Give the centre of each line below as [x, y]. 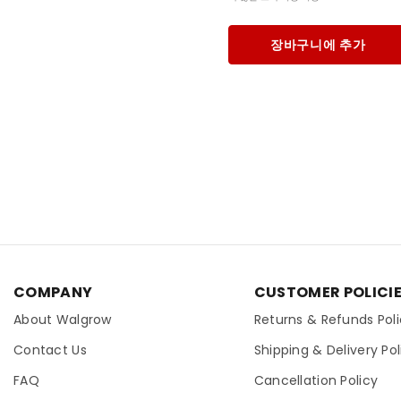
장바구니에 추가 [318, 44]
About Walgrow [63, 319]
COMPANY [53, 292]
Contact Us [50, 350]
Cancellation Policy [316, 380]
